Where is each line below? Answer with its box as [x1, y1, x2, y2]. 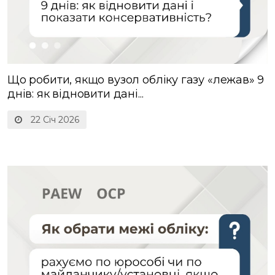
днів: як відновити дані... [7, 87, 144, 101]
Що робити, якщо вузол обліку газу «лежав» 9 [7, 73, 265, 87]
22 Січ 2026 [28, 114, 79, 126]
